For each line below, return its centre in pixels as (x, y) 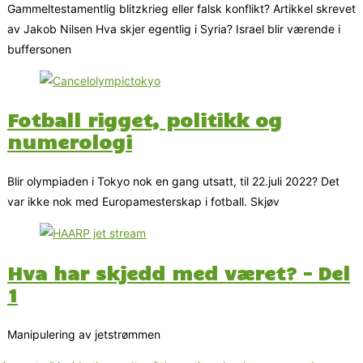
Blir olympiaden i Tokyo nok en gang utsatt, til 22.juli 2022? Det (173, 181)
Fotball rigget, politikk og (145, 120)
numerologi (70, 141)
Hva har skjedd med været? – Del (179, 272)
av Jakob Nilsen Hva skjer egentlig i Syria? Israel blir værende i (174, 28)
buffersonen (39, 49)
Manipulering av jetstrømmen (84, 334)
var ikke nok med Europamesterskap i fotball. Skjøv (143, 202)
